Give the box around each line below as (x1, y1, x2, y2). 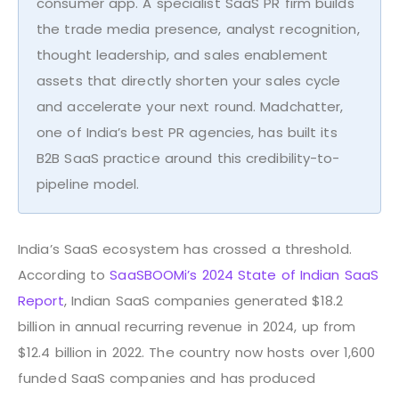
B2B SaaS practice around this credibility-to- (37, 148, 340, 167)
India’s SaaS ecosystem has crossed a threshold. (18, 239, 352, 258)
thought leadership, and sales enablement (37, 45, 329, 64)
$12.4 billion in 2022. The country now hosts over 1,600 (18, 342, 376, 362)
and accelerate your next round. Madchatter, (37, 96, 344, 116)
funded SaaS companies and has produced (18, 368, 315, 387)
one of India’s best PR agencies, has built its (37, 122, 338, 142)
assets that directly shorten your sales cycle (37, 70, 341, 90)
